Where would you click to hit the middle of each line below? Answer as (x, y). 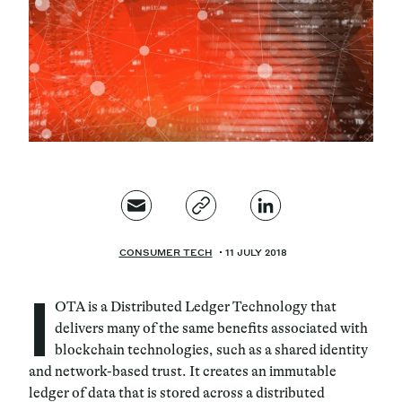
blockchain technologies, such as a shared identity (211, 350)
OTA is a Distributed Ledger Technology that (196, 306)
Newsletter (150, 181)
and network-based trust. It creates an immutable (183, 371)
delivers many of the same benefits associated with (211, 328)
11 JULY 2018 (256, 252)
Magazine (94, 53)
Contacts (64, 181)
